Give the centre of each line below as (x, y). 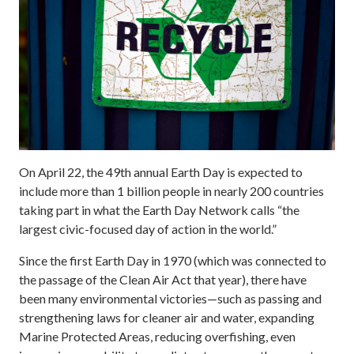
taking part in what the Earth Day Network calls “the (159, 210)
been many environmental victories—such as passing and (170, 299)
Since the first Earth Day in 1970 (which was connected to (173, 261)
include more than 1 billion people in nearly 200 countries (171, 191)
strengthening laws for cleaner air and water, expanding (167, 318)
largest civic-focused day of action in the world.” (148, 229)
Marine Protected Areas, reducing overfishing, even (157, 337)
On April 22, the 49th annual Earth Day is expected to (161, 172)
